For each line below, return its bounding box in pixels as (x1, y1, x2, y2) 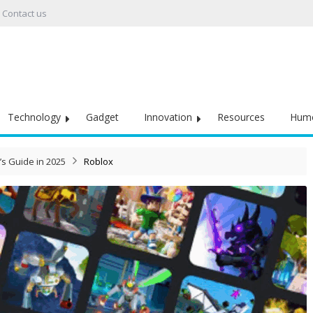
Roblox (84, 155, 113, 168)
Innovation (144, 110, 192, 124)
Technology (8, 110, 61, 124)
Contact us (2, 7, 47, 20)
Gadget (86, 110, 119, 124)
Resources (217, 110, 265, 124)
